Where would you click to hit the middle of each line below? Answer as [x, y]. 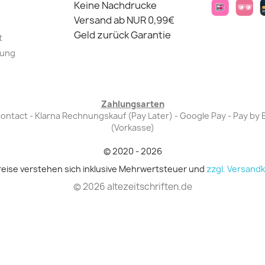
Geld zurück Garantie [122, 35]
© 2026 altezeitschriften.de [132, 187]
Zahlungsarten [132, 104]
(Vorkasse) [132, 128]
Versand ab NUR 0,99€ [124, 20]
